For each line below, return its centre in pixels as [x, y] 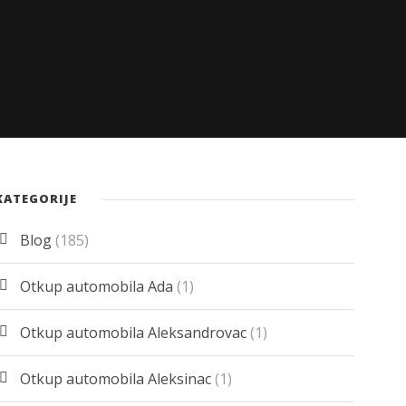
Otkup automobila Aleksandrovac [134, 333]
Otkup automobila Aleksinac [116, 379]
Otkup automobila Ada [97, 287]
